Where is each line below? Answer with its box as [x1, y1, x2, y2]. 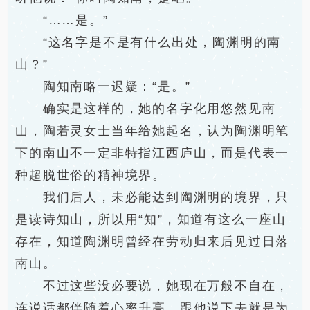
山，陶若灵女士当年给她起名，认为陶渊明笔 [15, 124, 290, 138]
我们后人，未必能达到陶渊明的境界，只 [15, 190, 290, 204]
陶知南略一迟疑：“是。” [15, 80, 191, 93]
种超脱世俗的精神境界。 [15, 168, 167, 182]
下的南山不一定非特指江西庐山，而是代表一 [15, 146, 290, 160]
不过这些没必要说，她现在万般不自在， [15, 279, 290, 293]
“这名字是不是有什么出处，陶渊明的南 [15, 35, 282, 49]
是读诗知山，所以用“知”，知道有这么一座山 [15, 212, 287, 226]
